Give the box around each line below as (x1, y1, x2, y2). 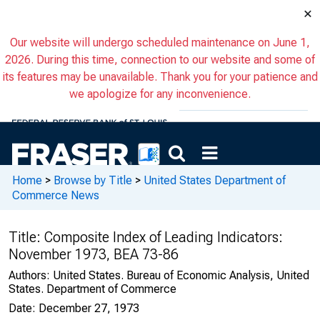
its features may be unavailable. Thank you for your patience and (2, 70, 318, 84)
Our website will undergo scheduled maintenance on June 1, (10, 36, 310, 49)
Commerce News (12, 188, 99, 202)
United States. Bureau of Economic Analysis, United (53, 269, 309, 282)
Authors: (9, 269, 53, 282)
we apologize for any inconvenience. (69, 87, 251, 101)
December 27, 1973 (39, 301, 139, 315)
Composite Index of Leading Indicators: (44, 229, 283, 246)
